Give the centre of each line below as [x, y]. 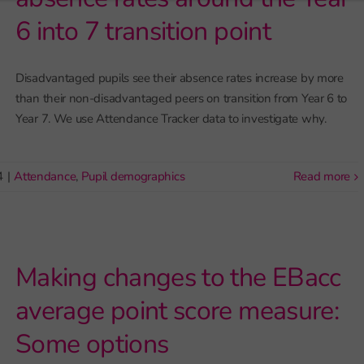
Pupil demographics [133, 176]
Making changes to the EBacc [178, 277]
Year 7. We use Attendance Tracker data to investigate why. [171, 119]
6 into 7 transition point [143, 31]
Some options [92, 344]
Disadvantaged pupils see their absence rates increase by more [180, 78]
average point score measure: [178, 311]
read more [325, 176]
